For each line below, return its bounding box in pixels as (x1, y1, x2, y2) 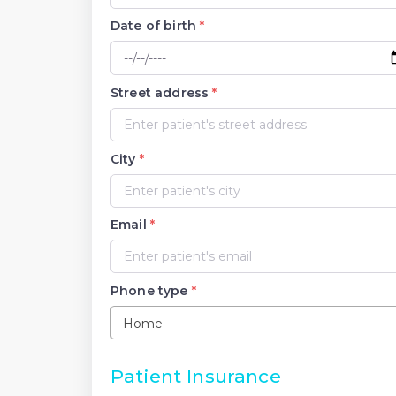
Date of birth (110, 18, 201, 34)
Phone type (110, 283, 192, 300)
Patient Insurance (110, 365, 281, 388)
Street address (110, 84, 213, 101)
